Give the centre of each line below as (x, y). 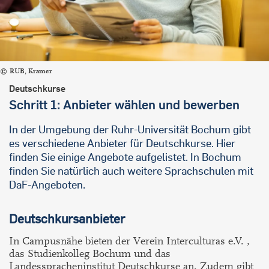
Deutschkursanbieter (67, 219)
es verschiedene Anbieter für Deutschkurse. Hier (122, 144)
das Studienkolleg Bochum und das (90, 254)
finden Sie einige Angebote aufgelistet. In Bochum (125, 157)
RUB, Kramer (31, 71)
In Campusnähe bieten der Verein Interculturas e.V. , (129, 241)
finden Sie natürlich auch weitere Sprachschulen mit (131, 171)
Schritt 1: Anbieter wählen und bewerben (124, 105)
